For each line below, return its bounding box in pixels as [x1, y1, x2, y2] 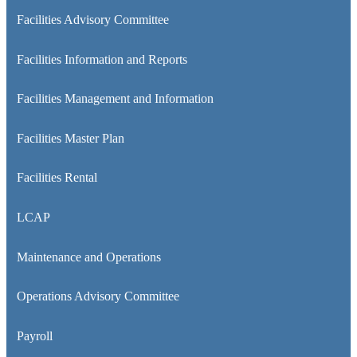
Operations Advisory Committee [16, 289, 179, 304]
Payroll [16, 328, 53, 343]
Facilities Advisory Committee [16, 13, 169, 27]
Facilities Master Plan [16, 131, 124, 145]
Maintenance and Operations [16, 249, 161, 264]
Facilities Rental [16, 171, 97, 185]
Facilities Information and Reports [16, 52, 187, 66]
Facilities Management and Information [16, 92, 214, 106]
